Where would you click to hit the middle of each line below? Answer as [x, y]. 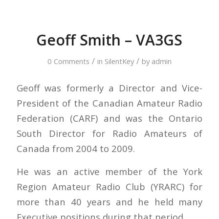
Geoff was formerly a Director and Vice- [109, 88]
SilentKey [119, 61]
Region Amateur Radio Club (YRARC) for [109, 186]
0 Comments [68, 61]
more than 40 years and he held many [109, 202]
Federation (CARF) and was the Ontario [109, 118]
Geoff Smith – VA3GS [109, 40]
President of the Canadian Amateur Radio [109, 103]
